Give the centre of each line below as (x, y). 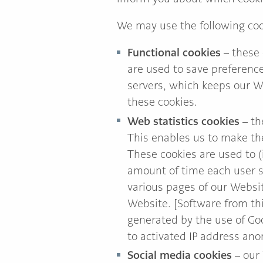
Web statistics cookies (183, 121)
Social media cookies (180, 255)
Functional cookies (174, 53)
